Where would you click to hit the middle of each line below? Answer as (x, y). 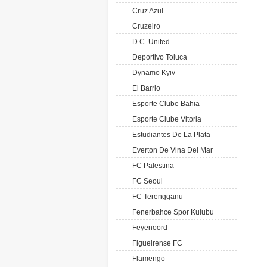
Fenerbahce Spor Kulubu (171, 212)
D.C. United (149, 42)
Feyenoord (148, 228)
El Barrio (145, 88)
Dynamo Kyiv (152, 73)
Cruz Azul (146, 11)
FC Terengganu (156, 197)
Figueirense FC (156, 243)
